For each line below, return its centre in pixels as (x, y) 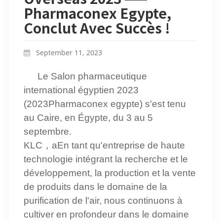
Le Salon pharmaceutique (92, 76)
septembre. (47, 131)
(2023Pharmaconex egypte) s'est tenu (105, 104)
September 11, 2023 (68, 52)
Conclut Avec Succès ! (97, 28)
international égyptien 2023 (81, 90)
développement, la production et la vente (110, 173)
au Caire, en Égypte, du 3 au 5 (88, 117)
